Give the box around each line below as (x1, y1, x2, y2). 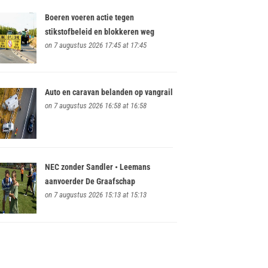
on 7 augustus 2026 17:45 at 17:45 (44, 41, 147, 50)
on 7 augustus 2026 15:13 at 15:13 (44, 190, 147, 200)
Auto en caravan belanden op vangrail (44, 87, 173, 98)
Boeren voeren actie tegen (44, 13, 134, 23)
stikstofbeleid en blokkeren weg (44, 27, 154, 37)
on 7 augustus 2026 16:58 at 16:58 (44, 101, 147, 111)
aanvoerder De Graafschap (44, 176, 135, 187)
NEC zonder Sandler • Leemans (44, 162, 150, 172)
